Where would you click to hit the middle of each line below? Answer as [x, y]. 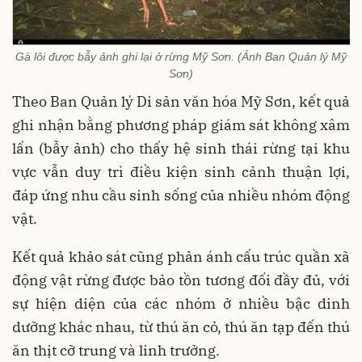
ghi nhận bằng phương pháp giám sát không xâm [181, 124]
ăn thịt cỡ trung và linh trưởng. [118, 350]
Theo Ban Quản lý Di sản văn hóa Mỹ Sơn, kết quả [181, 101]
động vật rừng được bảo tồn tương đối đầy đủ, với [181, 280]
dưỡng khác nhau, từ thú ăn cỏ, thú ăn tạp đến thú [181, 326]
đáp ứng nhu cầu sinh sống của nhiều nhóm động [181, 195]
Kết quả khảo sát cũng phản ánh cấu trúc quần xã [181, 256]
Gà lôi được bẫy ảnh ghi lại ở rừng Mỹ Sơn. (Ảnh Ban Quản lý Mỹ [181, 56]
